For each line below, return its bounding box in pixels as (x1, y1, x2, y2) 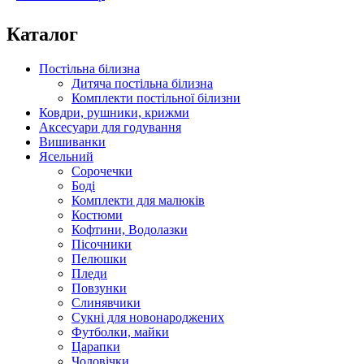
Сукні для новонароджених (71, 310, 224, 325)
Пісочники (71, 237, 132, 252)
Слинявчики (71, 296, 141, 310)
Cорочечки (71, 164, 132, 179)
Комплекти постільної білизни (71, 91, 240, 106)
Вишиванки (39, 135, 106, 149)
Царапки (71, 340, 120, 354)
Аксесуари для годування (39, 120, 181, 135)
